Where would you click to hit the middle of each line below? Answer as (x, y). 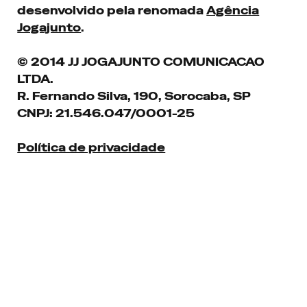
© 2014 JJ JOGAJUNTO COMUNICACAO (141, 62)
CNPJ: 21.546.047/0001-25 (106, 114)
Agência (233, 11)
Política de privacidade (91, 148)
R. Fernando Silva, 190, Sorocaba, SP (134, 97)
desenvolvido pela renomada (112, 11)
